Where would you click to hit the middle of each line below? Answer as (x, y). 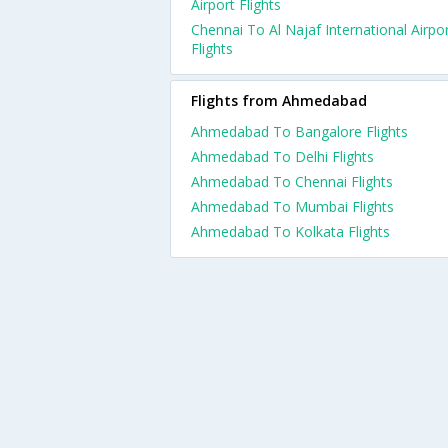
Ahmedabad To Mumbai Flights (292, 206)
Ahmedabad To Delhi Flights (282, 156)
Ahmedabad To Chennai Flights (292, 181)
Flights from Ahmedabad (279, 100)
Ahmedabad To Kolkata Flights (290, 231)
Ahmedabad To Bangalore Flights (299, 131)
